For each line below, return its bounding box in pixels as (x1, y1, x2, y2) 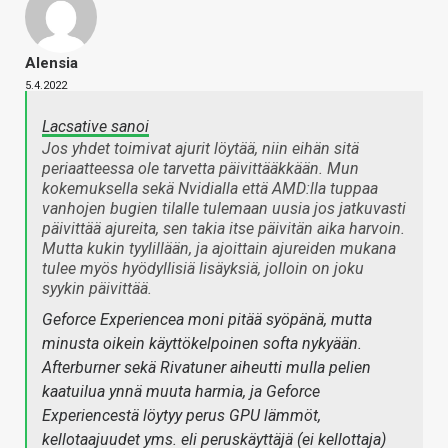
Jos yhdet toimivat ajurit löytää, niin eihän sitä (42, 138, 359, 158)
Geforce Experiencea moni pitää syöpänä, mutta (42, 309, 372, 329)
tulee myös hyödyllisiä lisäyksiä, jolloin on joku (42, 258, 364, 278)
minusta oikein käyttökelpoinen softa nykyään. (42, 333, 362, 353)
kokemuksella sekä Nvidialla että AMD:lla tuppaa (42, 178, 378, 198)
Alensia (25, 53, 78, 72)
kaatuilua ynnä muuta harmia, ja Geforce (42, 381, 320, 401)
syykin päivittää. (42, 278, 152, 298)
